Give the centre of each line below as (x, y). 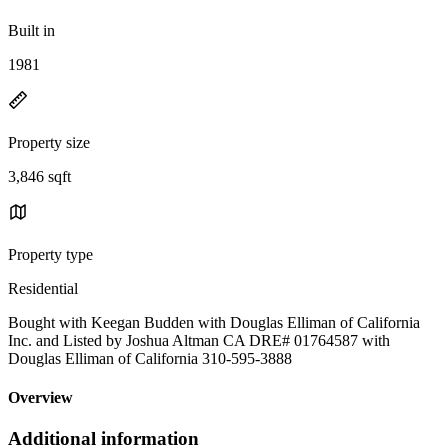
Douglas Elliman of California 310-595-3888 (150, 358)
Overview (40, 398)
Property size (49, 142)
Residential (43, 288)
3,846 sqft (39, 176)
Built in (31, 30)
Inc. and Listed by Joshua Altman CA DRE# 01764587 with (199, 340)
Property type (50, 254)
